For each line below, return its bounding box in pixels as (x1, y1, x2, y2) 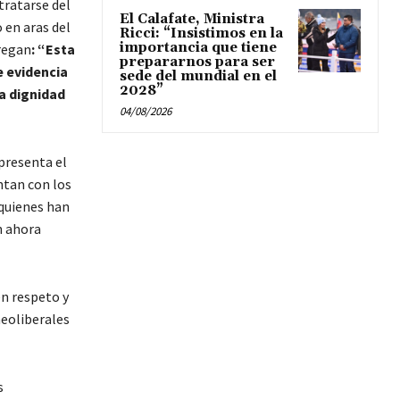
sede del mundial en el (120, 68, 277, 86)
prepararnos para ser (120, 54, 275, 71)
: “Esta (30, 40, 75, 59)
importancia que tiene (120, 39, 277, 57)
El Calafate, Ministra (120, 11, 264, 29)
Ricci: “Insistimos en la (120, 25, 283, 43)
